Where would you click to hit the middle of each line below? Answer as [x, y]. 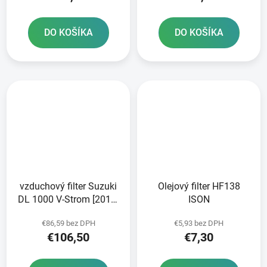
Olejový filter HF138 [199, 186]
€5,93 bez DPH [199, 223]
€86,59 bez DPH [68, 223]
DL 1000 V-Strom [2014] [68, 199]
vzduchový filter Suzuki [68, 186]
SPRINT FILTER [68, 212]
